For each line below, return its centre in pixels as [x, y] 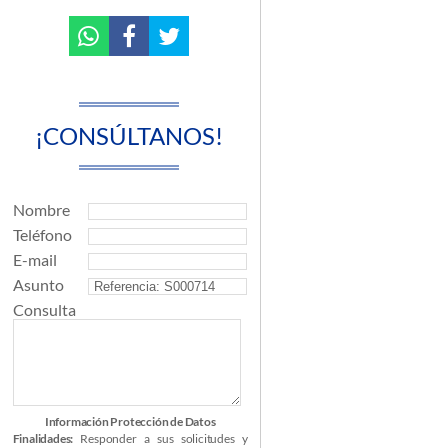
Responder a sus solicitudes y [160, 438]
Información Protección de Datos [130, 421]
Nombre [41, 209]
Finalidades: [43, 438]
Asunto [38, 284]
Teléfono [42, 234]
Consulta [44, 309]
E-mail [34, 259]
